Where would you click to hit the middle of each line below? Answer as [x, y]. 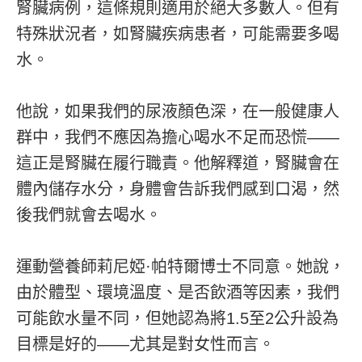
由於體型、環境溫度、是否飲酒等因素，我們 [178, 292]
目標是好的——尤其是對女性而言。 [145, 344]
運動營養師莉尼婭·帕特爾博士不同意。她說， [181, 266]
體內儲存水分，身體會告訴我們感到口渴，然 [178, 189]
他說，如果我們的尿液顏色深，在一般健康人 [178, 111]
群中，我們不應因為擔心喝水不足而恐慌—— [178, 137]
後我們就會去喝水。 [89, 215]
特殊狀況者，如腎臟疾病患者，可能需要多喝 [178, 34]
